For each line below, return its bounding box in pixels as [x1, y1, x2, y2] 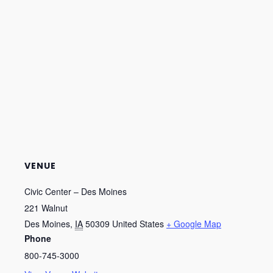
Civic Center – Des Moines [24, 185, 127, 197]
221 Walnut [24, 202, 68, 214]
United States [112, 218, 164, 230]
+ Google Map [166, 218, 221, 230]
